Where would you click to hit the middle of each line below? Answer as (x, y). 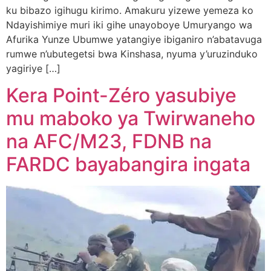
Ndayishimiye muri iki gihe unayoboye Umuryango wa (129, 24)
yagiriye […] (33, 68)
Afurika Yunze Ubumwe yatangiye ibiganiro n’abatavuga (134, 39)
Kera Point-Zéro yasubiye (121, 96)
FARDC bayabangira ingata (128, 165)
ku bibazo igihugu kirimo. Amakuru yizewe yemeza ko (130, 10)
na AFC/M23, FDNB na (109, 142)
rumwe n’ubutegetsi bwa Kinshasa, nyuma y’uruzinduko (132, 54)
